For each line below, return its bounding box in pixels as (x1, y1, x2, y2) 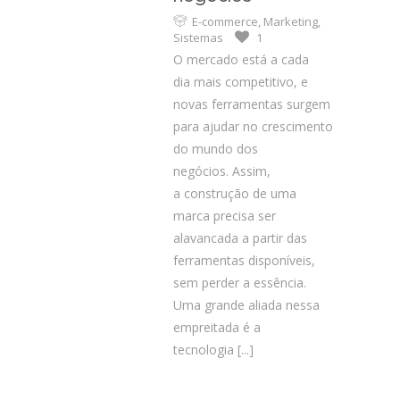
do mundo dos (173, 140, 258, 157)
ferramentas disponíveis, (173, 252, 315, 269)
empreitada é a (173, 319, 261, 336)
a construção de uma (173, 185, 296, 202)
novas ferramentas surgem (173, 96, 330, 112)
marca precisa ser (173, 207, 276, 224)
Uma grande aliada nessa (173, 296, 320, 313)
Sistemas (173, 29, 223, 46)
